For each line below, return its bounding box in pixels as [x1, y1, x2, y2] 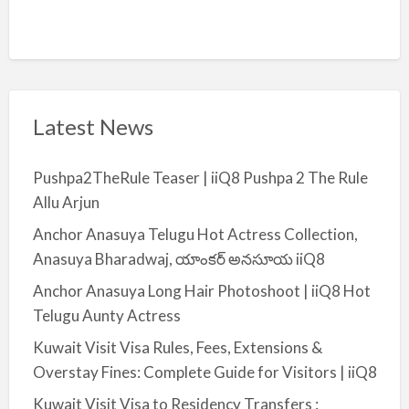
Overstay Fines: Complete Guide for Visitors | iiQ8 [32, 362, 377, 382]
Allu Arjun [32, 192, 100, 212]
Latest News [32, 112, 153, 140]
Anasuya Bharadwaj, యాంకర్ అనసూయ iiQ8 [32, 248, 325, 268]
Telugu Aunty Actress [32, 305, 181, 325]
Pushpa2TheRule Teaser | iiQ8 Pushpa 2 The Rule [32, 167, 368, 187]
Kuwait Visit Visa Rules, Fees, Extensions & [32, 337, 322, 357]
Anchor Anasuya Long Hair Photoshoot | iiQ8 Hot [32, 280, 371, 300]
